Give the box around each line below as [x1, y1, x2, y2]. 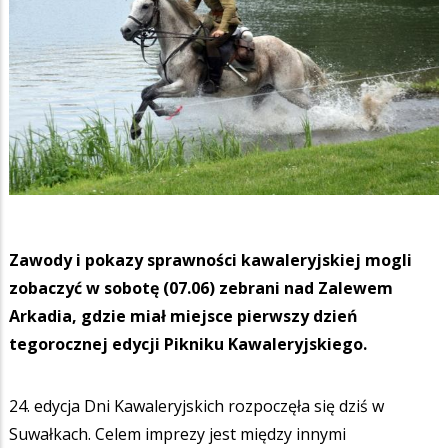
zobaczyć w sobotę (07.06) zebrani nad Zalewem [9, 276, 393, 299]
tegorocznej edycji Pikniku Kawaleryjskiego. [9, 332, 371, 355]
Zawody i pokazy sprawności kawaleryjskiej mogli [9, 248, 412, 271]
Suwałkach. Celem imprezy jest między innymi [9, 422, 346, 445]
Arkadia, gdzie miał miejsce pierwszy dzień [9, 304, 358, 327]
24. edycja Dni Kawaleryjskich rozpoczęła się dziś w [9, 394, 384, 417]
